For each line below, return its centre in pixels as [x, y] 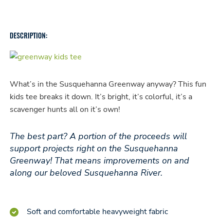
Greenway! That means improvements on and [100, 161]
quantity [26, 20]
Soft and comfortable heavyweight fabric [97, 212]
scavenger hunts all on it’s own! [65, 109]
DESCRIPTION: [28, 35]
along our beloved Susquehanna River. [86, 173]
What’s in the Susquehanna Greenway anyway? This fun [108, 84]
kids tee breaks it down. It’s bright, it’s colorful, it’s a [101, 97]
